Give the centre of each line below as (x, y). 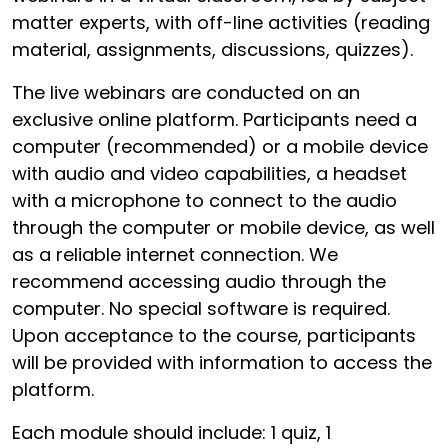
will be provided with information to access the (222, 362)
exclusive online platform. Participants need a (214, 119)
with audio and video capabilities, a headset (209, 173)
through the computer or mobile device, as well (223, 227)
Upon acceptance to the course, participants (214, 335)
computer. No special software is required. (201, 308)
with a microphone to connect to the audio (204, 200)
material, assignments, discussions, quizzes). (215, 49)
